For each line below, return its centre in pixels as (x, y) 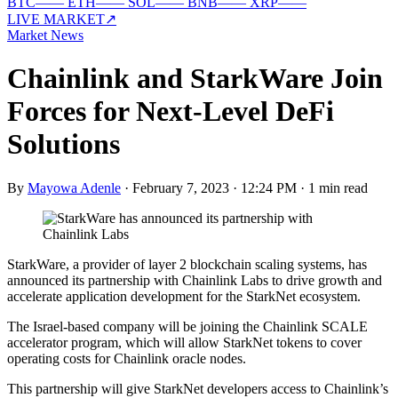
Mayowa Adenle (74, 187)
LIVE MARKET (56, 19)
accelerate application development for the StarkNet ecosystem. (184, 296)
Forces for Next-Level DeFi (171, 111)
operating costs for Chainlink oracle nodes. (127, 358)
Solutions (64, 144)
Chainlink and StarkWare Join (195, 79)
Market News (45, 35)
